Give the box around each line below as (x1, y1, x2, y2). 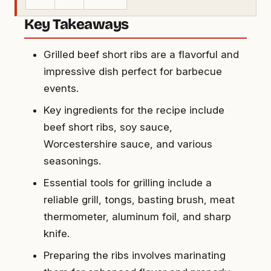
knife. (44, 227, 70, 240)
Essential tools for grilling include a (44, 177, 212, 189)
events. (44, 82, 79, 95)
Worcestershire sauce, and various (44, 138, 212, 151)
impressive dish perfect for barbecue (44, 65, 222, 78)
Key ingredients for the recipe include (44, 104, 224, 117)
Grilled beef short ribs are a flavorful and (44, 48, 239, 61)
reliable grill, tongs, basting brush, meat (44, 194, 235, 206)
